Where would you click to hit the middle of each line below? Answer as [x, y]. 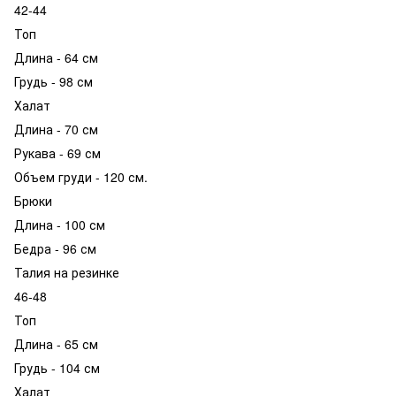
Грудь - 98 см [53, 81]
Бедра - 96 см [55, 248]
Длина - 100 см [60, 224]
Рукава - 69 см [57, 152]
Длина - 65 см [56, 343]
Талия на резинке [67, 272]
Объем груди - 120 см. [81, 176]
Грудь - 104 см [57, 367]
